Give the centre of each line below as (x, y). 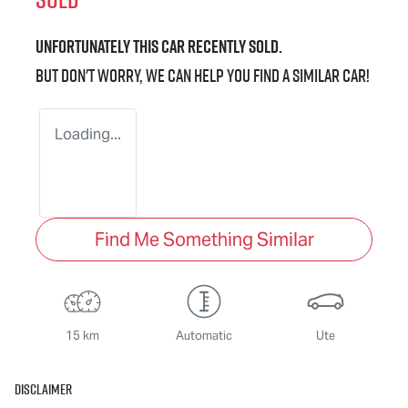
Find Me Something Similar (204, 239)
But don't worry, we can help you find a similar (189, 75)
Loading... (88, 134)
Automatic (204, 335)
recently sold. (234, 46)
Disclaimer (43, 388)
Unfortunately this (98, 46)
